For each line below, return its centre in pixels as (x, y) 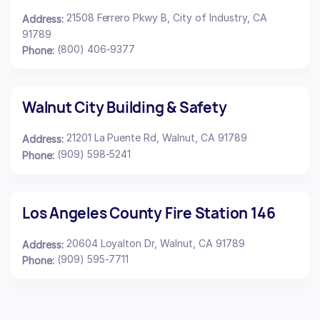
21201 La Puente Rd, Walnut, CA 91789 (156, 138)
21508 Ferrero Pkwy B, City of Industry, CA (166, 18)
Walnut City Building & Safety (125, 108)
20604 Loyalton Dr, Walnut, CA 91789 (155, 243)
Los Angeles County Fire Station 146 (149, 213)
